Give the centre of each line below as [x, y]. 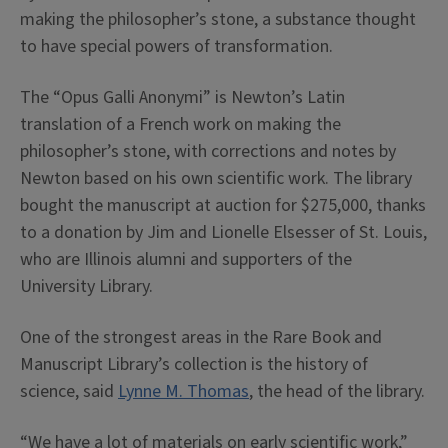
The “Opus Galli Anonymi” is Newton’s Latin [182, 97]
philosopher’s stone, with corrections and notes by [208, 151]
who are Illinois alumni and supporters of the [186, 259]
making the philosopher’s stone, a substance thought [218, 19]
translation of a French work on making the [180, 124]
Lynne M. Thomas [183, 391]
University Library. [86, 286]
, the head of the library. [337, 391]
